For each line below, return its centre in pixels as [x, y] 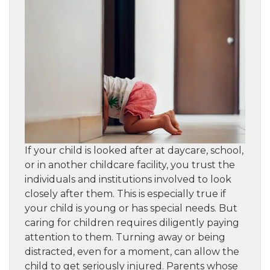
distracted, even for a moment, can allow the [132, 251]
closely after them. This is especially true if [125, 193]
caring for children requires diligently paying [132, 222]
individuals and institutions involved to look [128, 179]
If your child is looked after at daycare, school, [134, 150]
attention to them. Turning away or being [125, 237]
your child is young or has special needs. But [131, 208]
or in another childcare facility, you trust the [130, 165]
